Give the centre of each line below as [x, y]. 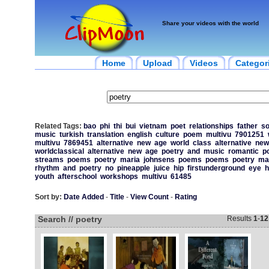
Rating [186, 197]
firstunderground [216, 168]
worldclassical [59, 151]
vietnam [153, 126]
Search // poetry [70, 219]
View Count [149, 197]
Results [240, 219]
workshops [119, 177]
